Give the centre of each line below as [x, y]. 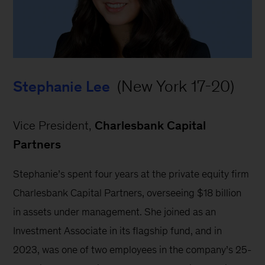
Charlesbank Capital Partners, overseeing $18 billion [129, 193]
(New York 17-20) [174, 86]
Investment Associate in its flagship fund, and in [119, 231]
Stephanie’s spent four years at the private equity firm [132, 174]
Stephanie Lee [62, 87]
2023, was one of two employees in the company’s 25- [132, 250]
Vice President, [54, 126]
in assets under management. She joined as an [116, 212]
